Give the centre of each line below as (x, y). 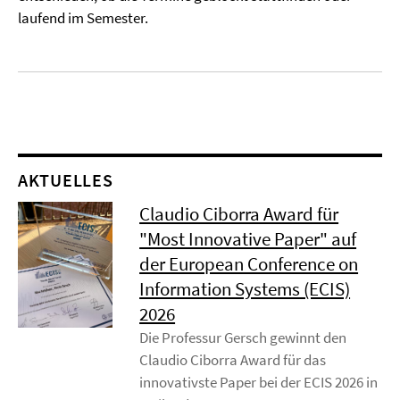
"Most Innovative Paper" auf (248, 239)
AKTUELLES (66, 180)
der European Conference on (249, 264)
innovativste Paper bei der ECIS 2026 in (259, 382)
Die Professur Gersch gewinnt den (243, 337)
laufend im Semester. (83, 18)
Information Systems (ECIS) (245, 289)
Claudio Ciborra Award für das (233, 360)
